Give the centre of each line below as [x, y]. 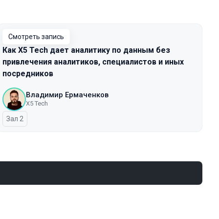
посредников [28, 74]
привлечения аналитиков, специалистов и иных [93, 62]
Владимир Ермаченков [67, 95]
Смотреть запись [36, 37]
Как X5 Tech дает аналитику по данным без [86, 50]
